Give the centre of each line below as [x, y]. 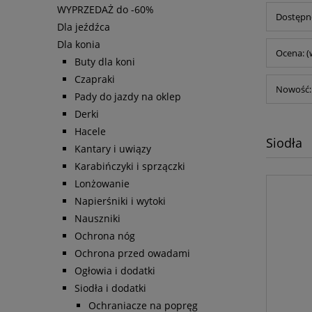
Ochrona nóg [105, 236]
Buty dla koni [105, 62]
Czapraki [95, 79]
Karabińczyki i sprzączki [130, 166]
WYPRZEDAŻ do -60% [106, 10]
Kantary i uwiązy [113, 149]
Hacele [90, 132]
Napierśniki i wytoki [120, 201]
